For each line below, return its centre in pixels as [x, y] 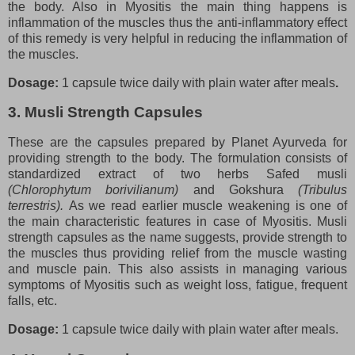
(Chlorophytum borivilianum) [101, 190]
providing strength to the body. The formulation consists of [177, 158]
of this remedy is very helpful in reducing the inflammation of [177, 38]
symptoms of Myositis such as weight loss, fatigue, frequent [177, 285]
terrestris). [38, 206]
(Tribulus [323, 190]
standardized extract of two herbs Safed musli [177, 174]
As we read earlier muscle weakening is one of [208, 206]
